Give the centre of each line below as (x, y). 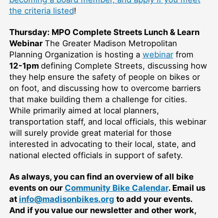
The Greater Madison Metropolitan (111, 43)
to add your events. (153, 199)
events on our (37, 188)
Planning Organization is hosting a (76, 54)
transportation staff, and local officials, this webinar (108, 121)
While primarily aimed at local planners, (84, 110)
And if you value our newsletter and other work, (102, 210)
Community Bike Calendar (116, 188)
